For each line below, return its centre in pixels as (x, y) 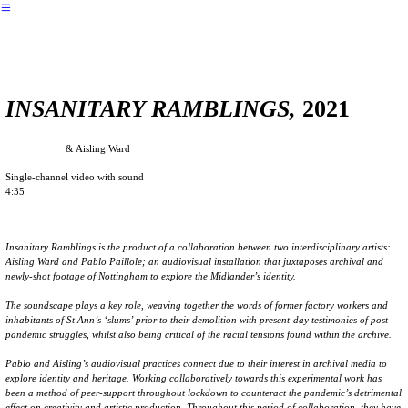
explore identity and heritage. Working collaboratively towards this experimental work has (194, 378)
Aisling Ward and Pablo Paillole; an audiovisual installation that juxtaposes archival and (195, 261)
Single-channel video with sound (75, 177)
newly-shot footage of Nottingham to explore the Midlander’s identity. (151, 276)
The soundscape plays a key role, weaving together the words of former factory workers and (197, 305)
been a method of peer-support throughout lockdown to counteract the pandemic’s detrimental (204, 393)
